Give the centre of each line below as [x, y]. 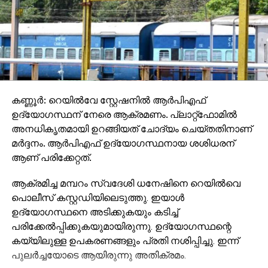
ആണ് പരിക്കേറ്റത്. [51, 157]
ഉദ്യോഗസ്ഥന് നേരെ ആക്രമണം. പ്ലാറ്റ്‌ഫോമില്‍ [124, 114]
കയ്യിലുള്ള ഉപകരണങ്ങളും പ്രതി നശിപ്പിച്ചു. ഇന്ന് [125, 240]
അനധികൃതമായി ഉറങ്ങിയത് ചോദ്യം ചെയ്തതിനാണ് [131, 128]
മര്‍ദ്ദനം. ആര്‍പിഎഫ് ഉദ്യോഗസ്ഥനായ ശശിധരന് [123, 143]
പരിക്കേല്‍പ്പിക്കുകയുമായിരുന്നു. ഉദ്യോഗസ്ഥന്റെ [121, 226]
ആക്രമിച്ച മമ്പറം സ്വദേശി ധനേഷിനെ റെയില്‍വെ [126, 183]
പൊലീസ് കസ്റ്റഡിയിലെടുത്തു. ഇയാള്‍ [98, 197]
